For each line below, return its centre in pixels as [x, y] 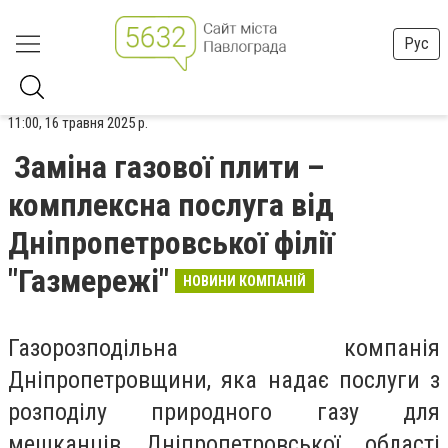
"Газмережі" [88, 281]
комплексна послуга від [171, 205]
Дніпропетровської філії [171, 243]
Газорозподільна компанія [224, 348]
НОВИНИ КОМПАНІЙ [244, 281]
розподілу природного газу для [224, 412]
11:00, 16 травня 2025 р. [78, 123]
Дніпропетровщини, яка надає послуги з [224, 380]
